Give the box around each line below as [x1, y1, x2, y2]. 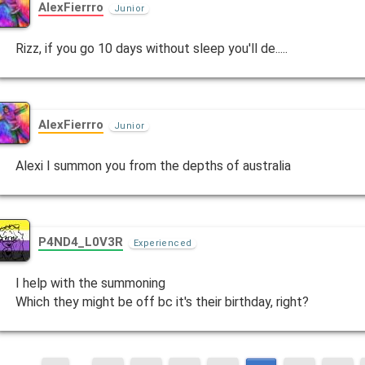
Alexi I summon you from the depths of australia [15, 158, 292, 174]
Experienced [134, 237, 192, 248]
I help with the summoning [15, 275, 166, 291]
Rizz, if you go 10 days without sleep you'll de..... [15, 41, 288, 57]
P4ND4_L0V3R [38, 234, 124, 249]
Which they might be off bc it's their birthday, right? [15, 294, 310, 310]
